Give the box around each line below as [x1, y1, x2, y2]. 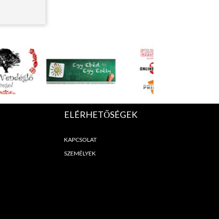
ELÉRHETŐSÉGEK [64, 109, 137, 120]
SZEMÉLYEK [64, 149, 96, 157]
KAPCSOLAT [64, 135, 97, 143]
